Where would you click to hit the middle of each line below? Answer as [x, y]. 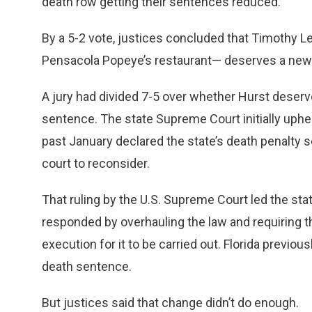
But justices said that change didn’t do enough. [170, 303]
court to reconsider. [96, 163]
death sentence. [87, 266]
